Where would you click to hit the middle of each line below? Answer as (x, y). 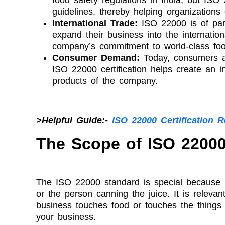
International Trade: (97, 23)
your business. (66, 217)
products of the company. (105, 81)
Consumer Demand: (96, 58)
